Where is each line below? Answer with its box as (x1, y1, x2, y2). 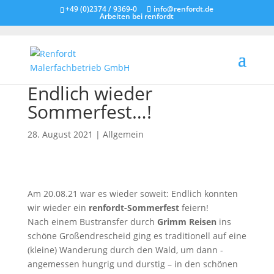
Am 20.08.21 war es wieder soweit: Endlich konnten (27, 188, 238, 199)
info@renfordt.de (154, 4, 214, 14)
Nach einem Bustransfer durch (27, 216, 157, 228)
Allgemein (102, 128, 144, 140)
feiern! (179, 202, 209, 213)
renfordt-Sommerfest (88, 202, 179, 213)
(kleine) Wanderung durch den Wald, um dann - (27, 244, 223, 256)
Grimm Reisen (157, 216, 217, 228)
